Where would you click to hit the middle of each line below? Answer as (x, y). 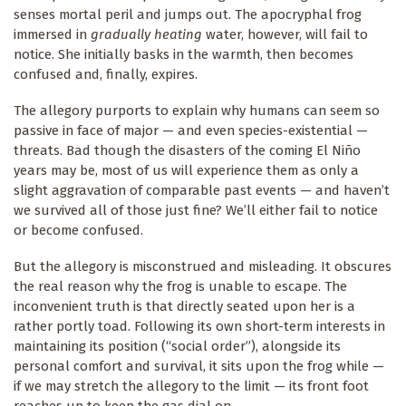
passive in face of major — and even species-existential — (191, 130)
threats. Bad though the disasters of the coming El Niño (187, 150)
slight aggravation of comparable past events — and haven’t (202, 190)
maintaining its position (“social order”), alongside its (177, 346)
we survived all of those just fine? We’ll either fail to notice (196, 210)
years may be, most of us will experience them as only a (186, 170)
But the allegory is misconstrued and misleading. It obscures (203, 266)
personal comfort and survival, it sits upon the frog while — (199, 366)
